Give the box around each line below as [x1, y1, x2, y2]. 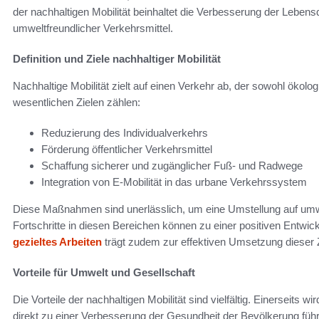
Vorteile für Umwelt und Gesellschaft [13, 266, 195, 279]
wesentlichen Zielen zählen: [13, 96, 140, 109]
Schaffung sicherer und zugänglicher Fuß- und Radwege [41, 159, 303, 172]
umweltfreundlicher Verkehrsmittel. [13, 22, 173, 35]
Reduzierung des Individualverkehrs [41, 127, 208, 140]
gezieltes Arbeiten [13, 236, 102, 249]
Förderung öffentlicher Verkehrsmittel [41, 143, 212, 156]
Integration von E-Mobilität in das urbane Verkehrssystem [41, 176, 307, 189]
